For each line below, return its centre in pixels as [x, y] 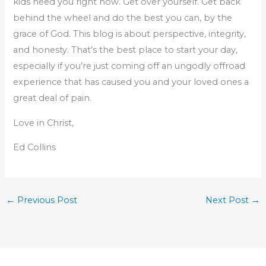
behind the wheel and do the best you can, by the [123, 18]
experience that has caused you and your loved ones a [131, 82]
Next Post [229, 200]
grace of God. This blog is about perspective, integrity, [130, 34]
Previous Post [46, 200]
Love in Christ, [44, 123]
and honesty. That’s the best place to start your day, [126, 50]
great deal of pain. [53, 98]
